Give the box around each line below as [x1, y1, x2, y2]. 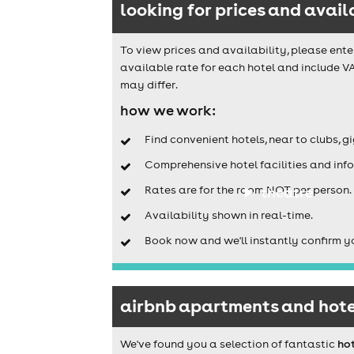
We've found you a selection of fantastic [120, 337, 337, 352]
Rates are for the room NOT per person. [144, 183, 352, 198]
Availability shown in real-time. [144, 208, 313, 223]
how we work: [120, 100, 216, 119]
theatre [260, 183, 313, 201]
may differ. [120, 77, 178, 92]
